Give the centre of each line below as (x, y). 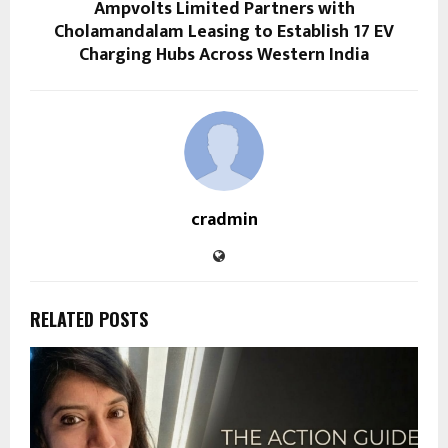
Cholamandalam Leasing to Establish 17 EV (224, 32)
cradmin (224, 220)
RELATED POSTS (89, 319)
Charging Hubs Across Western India (224, 55)
